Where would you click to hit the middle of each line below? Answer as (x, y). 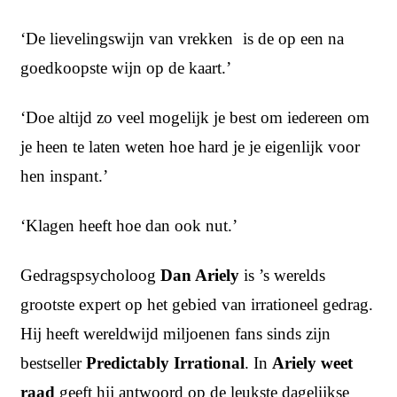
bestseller (53, 362)
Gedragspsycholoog (90, 275)
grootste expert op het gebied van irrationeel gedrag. (197, 304)
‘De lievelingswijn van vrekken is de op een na (182, 38)
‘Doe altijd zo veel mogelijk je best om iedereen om (195, 117)
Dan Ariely (200, 275)
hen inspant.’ (64, 175)
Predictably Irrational (165, 362)
